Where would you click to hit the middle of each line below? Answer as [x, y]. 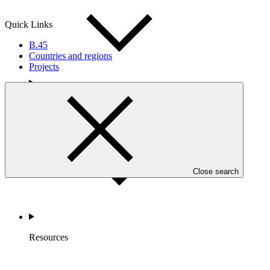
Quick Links [29, 25]
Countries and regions [71, 56]
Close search [216, 172]
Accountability [57, 103]
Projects [44, 67]
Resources [49, 237]
